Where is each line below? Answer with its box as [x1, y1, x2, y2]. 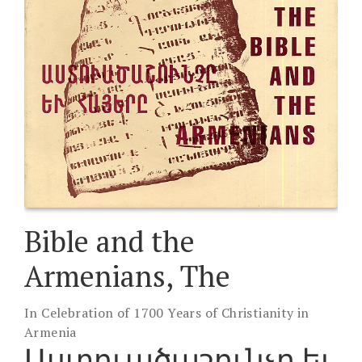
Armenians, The [24, 257, 230, 296]
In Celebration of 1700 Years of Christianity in [24, 304, 309, 322]
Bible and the [24, 222, 195, 261]
